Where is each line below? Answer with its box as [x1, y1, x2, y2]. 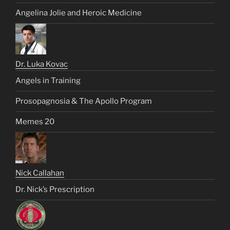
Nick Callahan [15, 168, 64, 178]
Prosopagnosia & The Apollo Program [15, 97, 152, 106]
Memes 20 [15, 117, 54, 127]
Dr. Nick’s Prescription [15, 185, 94, 195]
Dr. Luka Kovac [15, 59, 68, 69]
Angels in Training [15, 76, 81, 86]
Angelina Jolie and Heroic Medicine [15, 8, 142, 18]
